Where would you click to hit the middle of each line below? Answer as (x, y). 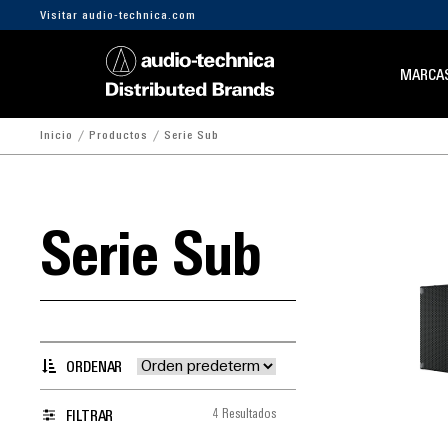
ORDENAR (94, 368)
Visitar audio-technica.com (118, 16)
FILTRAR (90, 417)
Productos (118, 136)
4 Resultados (244, 414)
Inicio (56, 136)
